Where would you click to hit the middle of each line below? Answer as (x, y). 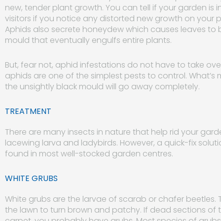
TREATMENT (28, 111)
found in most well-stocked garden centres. (89, 153)
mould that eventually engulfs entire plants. (88, 40)
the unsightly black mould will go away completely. (102, 86)
